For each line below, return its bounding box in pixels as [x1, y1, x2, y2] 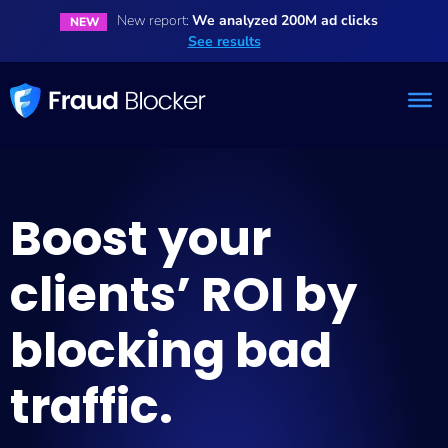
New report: [117, 11, 192, 30]
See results [187, 32, 261, 51]
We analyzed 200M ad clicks [192, 11, 378, 30]
